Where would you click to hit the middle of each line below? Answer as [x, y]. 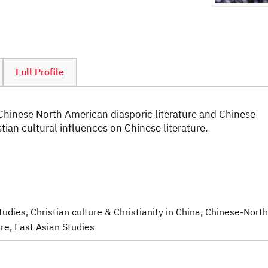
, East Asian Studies [52, 227]
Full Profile [40, 72]
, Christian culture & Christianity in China [113, 212]
